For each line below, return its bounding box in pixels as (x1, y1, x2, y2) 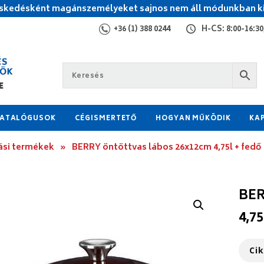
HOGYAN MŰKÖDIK (156, 113, 231, 124)
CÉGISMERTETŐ (74, 113, 137, 124)
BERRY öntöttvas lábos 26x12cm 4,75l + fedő (72, 140, 261, 155)
